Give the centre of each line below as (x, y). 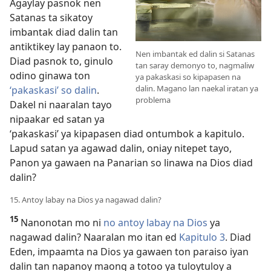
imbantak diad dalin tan (64, 32)
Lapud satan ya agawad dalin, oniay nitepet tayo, (121, 149)
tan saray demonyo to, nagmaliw (195, 66)
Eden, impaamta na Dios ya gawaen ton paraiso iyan (129, 252)
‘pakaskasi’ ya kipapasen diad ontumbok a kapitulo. (127, 134)
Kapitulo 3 (202, 237)
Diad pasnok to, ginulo (61, 61)
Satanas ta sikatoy (51, 18)
